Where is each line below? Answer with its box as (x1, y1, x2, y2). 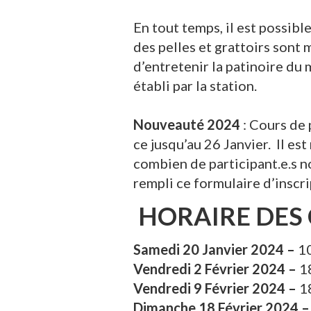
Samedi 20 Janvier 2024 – (133, 241, 298, 258)
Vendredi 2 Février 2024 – (133, 260, 299, 277)
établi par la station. (133, 77, 257, 94)
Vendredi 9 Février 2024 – (133, 280, 299, 296)
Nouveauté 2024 (133, 116, 240, 133)
